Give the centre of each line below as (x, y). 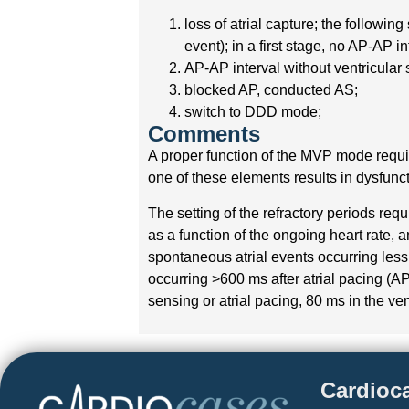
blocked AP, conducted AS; (272, 90)
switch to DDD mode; (253, 112)
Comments (204, 134)
